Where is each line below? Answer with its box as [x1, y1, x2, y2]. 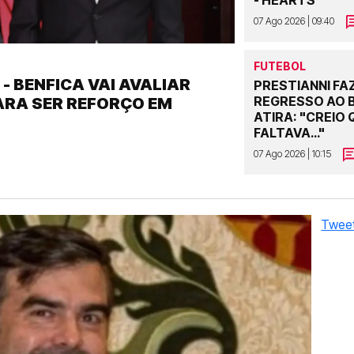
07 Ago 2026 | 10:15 [254, 147, 332, 160]
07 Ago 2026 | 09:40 [254, 14, 335, 27]
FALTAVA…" [254, 124, 326, 141]
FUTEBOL [254, 58, 307, 73]
